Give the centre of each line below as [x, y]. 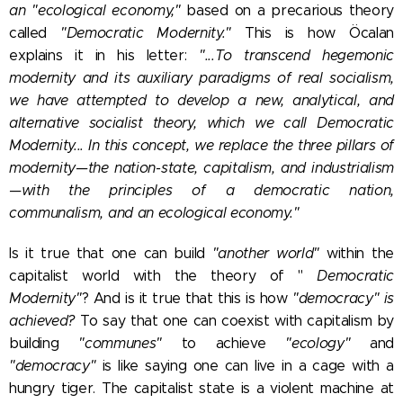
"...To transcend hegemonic [296, 55]
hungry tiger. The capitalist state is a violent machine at [201, 388]
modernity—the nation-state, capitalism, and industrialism [201, 167]
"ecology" [318, 343]
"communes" [120, 343]
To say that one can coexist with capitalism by [237, 320]
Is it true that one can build [111, 253]
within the [357, 253]
